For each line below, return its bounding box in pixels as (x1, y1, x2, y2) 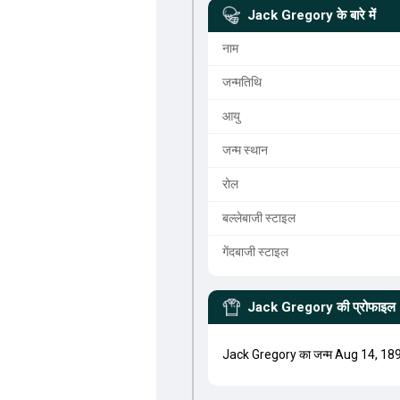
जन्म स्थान (221, 143, 268, 157)
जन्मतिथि (221, 75, 262, 89)
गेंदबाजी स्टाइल (221, 245, 288, 259)
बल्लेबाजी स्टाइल (221, 211, 296, 225)
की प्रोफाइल (336, 299, 396, 315)
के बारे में (336, 7, 376, 23)
